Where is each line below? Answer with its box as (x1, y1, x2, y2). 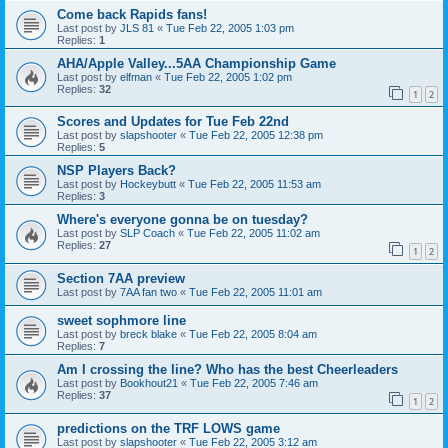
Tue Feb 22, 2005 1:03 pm (166, 21, 294, 34)
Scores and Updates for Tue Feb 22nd (57, 114, 289, 130)
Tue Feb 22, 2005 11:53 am (188, 178, 321, 191)
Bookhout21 (120, 377, 178, 390)
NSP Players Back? (57, 163, 176, 179)
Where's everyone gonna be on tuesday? (57, 212, 308, 228)
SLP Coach (120, 227, 175, 240)
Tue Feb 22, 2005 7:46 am (190, 377, 318, 390)
